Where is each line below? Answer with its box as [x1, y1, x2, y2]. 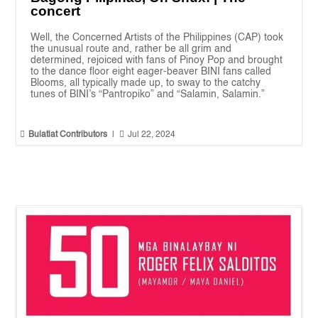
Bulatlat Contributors [28, 131, 108, 140]
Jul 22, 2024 [128, 131, 176, 140]
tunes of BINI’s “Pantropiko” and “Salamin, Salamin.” [31, 89, 265, 100]
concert [31, 4, 81, 19]
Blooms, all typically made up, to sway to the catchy [31, 78, 261, 89]
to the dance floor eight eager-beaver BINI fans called [31, 67, 272, 77]
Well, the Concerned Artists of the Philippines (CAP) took [31, 33, 284, 43]
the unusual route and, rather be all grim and [31, 44, 232, 55]
